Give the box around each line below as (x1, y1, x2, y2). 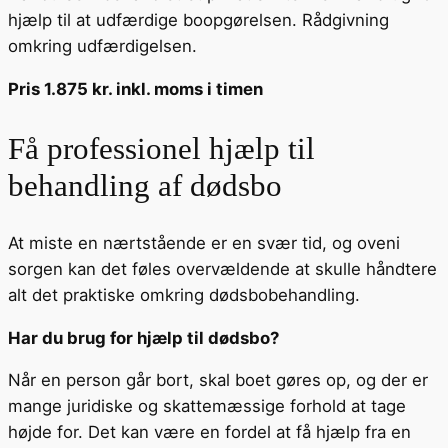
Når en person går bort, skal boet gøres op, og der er (8, 370, 428, 391)
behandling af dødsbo (8, 168, 282, 204)
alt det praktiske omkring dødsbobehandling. (8, 284, 360, 305)
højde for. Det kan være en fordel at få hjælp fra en (8, 422, 411, 443)
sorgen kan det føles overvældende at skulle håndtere (8, 258, 437, 279)
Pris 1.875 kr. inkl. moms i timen (8, 79, 263, 100)
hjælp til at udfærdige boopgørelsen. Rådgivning (8, 10, 389, 31)
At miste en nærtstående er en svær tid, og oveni (8, 232, 400, 253)
